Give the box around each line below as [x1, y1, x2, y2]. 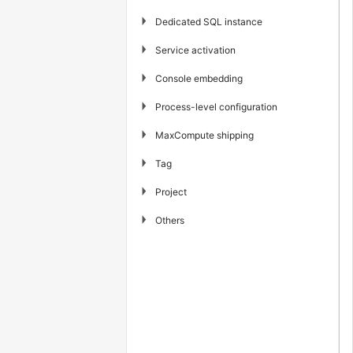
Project [155, 185, 187, 198]
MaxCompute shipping [155, 128, 254, 141]
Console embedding [155, 72, 243, 84]
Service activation [155, 43, 236, 56]
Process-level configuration [155, 100, 277, 113]
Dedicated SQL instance [155, 15, 262, 28]
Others [155, 214, 184, 226]
